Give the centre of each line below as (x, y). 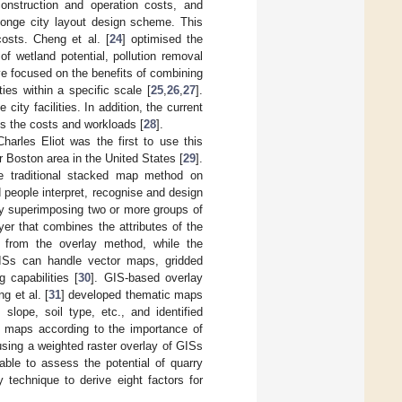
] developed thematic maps (132, 294)
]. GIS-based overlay (147, 277)
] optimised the (162, 39)
